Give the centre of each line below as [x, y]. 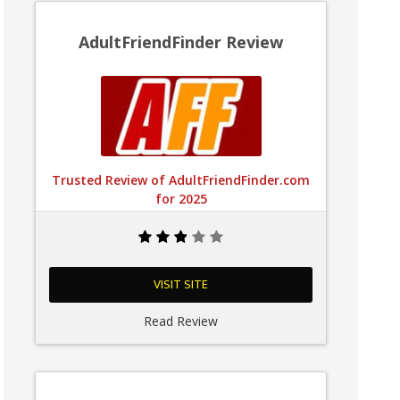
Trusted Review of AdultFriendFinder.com [181, 180]
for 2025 [181, 199]
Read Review [181, 321]
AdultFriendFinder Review [181, 42]
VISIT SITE [181, 284]
